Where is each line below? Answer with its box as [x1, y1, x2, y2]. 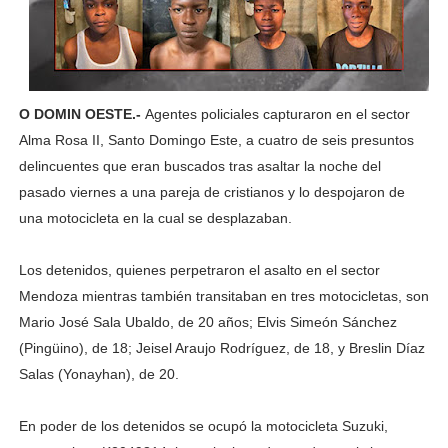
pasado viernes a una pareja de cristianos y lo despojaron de [18, 183, 405, 200]
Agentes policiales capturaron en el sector [144, 105, 410, 122]
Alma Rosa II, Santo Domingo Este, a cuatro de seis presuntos [18, 131, 414, 148]
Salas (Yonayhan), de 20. [18, 365, 179, 382]
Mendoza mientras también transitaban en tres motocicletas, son [18, 287, 429, 304]
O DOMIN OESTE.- [18, 105, 145, 122]
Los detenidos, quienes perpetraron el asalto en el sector [18, 261, 380, 278]
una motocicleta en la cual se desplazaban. [18, 209, 292, 226]
